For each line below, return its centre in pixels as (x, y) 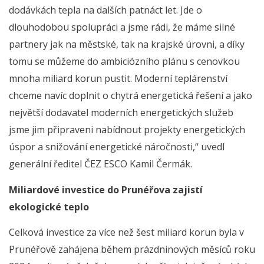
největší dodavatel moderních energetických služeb (121, 113)
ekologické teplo (49, 207)
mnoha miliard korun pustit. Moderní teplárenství (118, 79)
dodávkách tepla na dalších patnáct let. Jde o (105, 10)
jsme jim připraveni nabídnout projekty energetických (127, 130)
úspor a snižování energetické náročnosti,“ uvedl (117, 147)
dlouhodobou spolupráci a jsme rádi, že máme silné (122, 27)
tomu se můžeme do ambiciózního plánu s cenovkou (124, 62)
